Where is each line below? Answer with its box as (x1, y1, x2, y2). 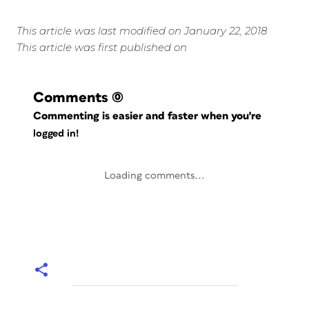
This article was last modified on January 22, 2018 (17, 24, 267, 37)
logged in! (33, 128, 79, 139)
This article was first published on (17, 41, 187, 54)
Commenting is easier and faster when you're (33, 110, 265, 121)
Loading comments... (104, 170, 205, 181)
